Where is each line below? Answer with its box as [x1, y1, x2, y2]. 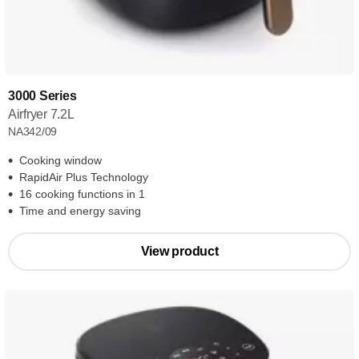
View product [140, 244, 219, 258]
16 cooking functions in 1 [19, 188, 145, 200]
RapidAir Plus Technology [19, 171, 148, 184]
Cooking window [19, 154, 102, 167]
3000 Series [8, 89, 77, 103]
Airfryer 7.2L [8, 107, 75, 121]
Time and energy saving [19, 204, 141, 217]
